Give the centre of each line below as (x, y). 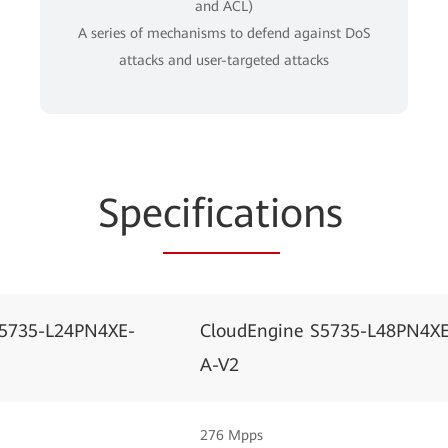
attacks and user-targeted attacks (224, 59)
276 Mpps (231, 434)
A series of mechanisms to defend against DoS (224, 32)
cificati (221, 213)
